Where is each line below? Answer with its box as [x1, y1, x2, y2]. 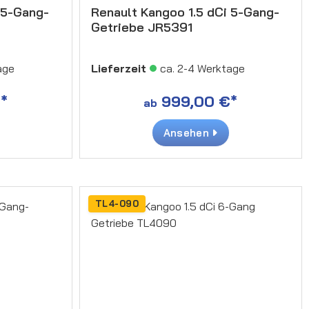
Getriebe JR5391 [90, 19, 192, 35]
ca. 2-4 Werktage [159, 61, 245, 75]
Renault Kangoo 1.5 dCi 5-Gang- [90, 3, 279, 20]
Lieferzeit [90, 61, 146, 75]
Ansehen [163, 126, 212, 139]
